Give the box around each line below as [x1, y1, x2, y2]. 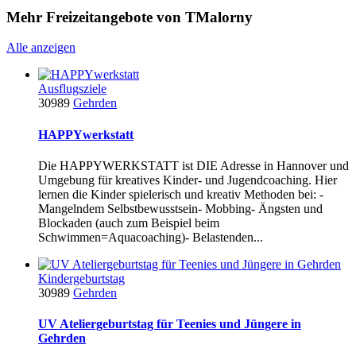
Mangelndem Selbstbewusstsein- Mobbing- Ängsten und [38, 201, 323, 215]
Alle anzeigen [6, 41, 75, 55]
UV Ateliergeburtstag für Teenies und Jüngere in [38, 317, 301, 331]
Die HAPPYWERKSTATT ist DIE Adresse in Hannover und [38, 158, 349, 172]
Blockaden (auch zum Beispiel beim [38, 215, 219, 230]
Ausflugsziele [38, 82, 106, 96]
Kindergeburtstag [38, 271, 125, 285]
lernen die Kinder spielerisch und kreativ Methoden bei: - [38, 187, 323, 201]
